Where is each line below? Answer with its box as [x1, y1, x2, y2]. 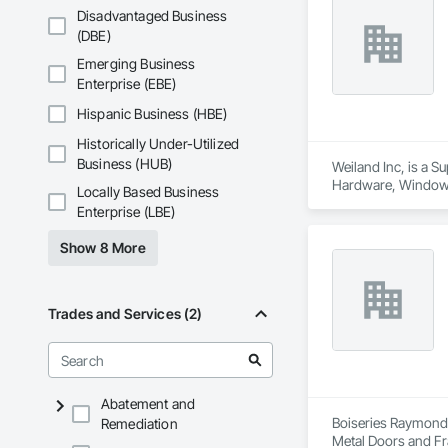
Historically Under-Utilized [77, 135, 240, 153]
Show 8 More [60, 239, 146, 257]
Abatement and [101, 395, 195, 413]
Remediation [101, 415, 178, 433]
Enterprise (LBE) [77, 203, 176, 221]
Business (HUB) [77, 155, 173, 173]
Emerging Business [77, 55, 196, 73]
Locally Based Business [77, 183, 220, 201]
